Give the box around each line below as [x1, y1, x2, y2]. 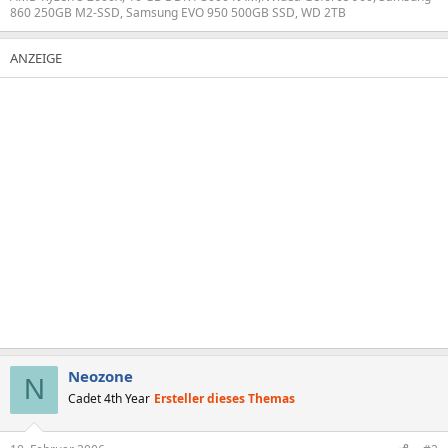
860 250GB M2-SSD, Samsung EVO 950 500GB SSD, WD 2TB [10, 3, 346, 21]
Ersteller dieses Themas [154, 389, 295, 407]
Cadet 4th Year [68, 389, 150, 407]
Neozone [68, 365, 133, 386]
